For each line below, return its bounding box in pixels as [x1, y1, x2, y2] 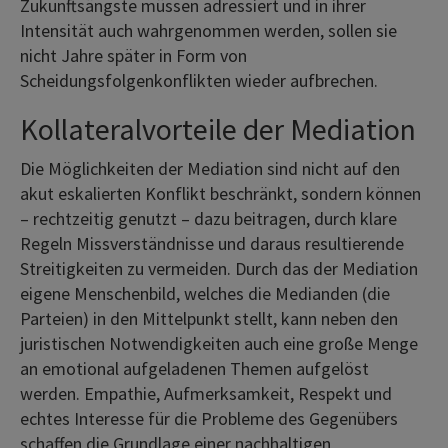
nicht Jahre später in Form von [20, 43, 247, 67]
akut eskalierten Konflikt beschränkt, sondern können [20, 181, 421, 205]
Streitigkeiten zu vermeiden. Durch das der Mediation [20, 256, 418, 280]
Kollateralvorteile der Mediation [20, 109, 416, 148]
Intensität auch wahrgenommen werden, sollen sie [20, 18, 397, 42]
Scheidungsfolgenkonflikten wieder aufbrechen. [20, 68, 378, 92]
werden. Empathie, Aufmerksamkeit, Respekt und [20, 381, 392, 405]
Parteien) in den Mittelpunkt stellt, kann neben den [20, 306, 398, 330]
